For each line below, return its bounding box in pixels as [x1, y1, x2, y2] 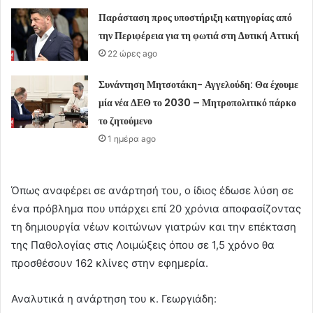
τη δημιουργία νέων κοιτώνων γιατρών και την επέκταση [11, 220, 296, 234]
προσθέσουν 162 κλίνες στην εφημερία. [11, 256, 208, 270]
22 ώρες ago [108, 48, 158, 59]
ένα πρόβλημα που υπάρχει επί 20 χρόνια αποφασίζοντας [11, 202, 301, 216]
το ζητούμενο [99, 114, 153, 129]
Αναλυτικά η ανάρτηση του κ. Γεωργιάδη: [11, 292, 217, 306]
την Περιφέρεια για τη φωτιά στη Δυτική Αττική [99, 29, 300, 43]
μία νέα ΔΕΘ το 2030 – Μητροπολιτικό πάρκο [99, 96, 297, 110]
